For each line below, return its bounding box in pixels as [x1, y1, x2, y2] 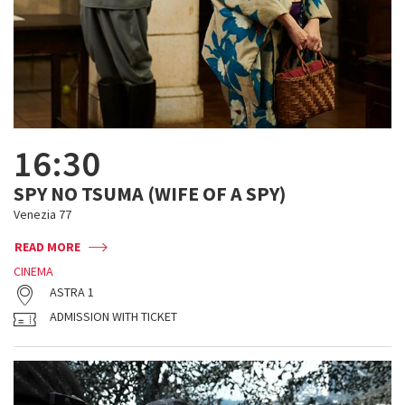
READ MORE [14, 239, 80, 255]
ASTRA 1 [50, 284, 94, 300]
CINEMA [14, 263, 53, 279]
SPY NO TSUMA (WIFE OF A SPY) [14, 181, 286, 206]
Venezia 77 [14, 206, 71, 222]
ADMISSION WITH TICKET [50, 308, 177, 325]
